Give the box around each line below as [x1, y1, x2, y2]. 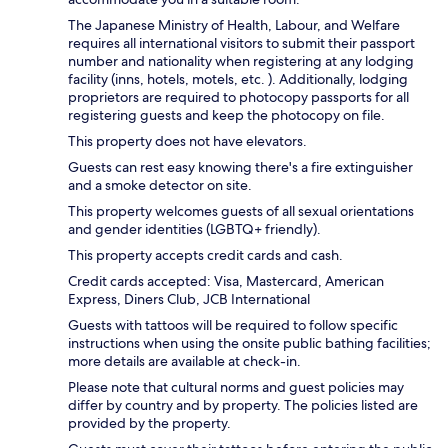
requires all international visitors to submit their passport [68, 34, 415, 53]
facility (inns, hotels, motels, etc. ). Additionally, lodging [68, 70, 408, 89]
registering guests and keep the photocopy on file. [68, 106, 385, 125]
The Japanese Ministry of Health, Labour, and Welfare [68, 16, 400, 35]
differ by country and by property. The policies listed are [68, 396, 418, 415]
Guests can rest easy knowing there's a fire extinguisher [68, 158, 413, 177]
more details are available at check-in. [68, 352, 301, 371]
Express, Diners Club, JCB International [68, 290, 310, 309]
